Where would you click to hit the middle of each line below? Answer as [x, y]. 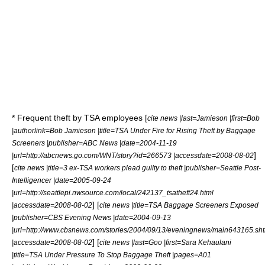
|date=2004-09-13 [141, 217]
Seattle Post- [240, 167]
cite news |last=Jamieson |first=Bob [203, 118]
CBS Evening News [80, 217]
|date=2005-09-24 [81, 180]
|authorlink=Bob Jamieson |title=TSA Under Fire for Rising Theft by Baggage [134, 130]
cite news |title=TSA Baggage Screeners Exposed [179, 205]
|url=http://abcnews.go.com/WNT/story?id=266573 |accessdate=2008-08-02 [133, 155]
